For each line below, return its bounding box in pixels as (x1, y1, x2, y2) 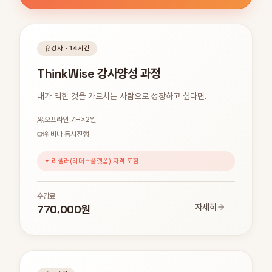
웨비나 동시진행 (44, 129, 89, 138)
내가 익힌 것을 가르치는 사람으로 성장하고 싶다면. (37, 90, 207, 101)
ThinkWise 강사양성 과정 (37, 65, 161, 81)
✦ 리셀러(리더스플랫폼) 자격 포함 (44, 157, 139, 165)
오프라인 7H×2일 (44, 115, 96, 124)
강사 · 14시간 (51, 44, 90, 52)
